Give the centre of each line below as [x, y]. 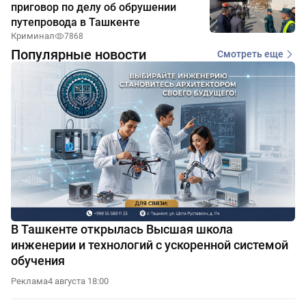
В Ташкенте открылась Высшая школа [122, 229]
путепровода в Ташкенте [75, 22]
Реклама [29, 281]
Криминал [33, 36]
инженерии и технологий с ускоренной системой [150, 245]
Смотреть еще [250, 54]
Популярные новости [79, 54]
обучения [38, 260]
